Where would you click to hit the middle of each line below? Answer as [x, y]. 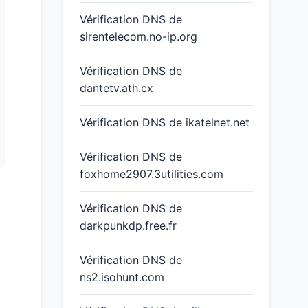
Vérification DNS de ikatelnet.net [165, 122]
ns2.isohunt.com [122, 277]
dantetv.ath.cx [117, 88]
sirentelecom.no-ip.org [139, 36]
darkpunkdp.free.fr [128, 225]
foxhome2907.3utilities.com [152, 174]
